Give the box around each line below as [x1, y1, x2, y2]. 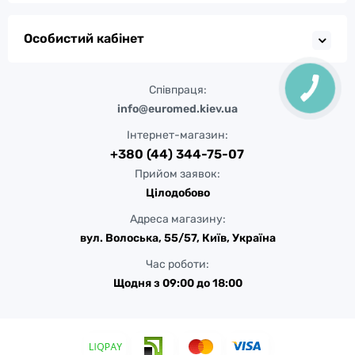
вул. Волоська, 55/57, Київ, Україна [79, 231, 276, 245]
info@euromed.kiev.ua [117, 102, 238, 116]
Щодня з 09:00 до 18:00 [113, 277, 242, 290]
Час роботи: [146, 258, 209, 271]
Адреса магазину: [129, 212, 226, 226]
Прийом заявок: [135, 167, 220, 181]
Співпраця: [148, 83, 207, 97]
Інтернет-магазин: [127, 128, 228, 142]
